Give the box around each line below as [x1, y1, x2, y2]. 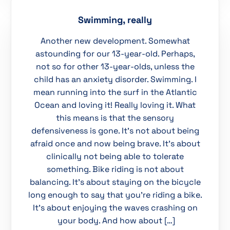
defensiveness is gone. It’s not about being [31, 125, 199, 137]
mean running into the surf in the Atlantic [33, 87, 197, 98]
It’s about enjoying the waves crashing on [32, 202, 198, 214]
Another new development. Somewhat [40, 35, 190, 47]
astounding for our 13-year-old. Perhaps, [35, 48, 195, 60]
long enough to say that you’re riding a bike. [28, 189, 202, 201]
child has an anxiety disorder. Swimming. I [33, 74, 197, 85]
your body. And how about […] [55, 215, 175, 226]
